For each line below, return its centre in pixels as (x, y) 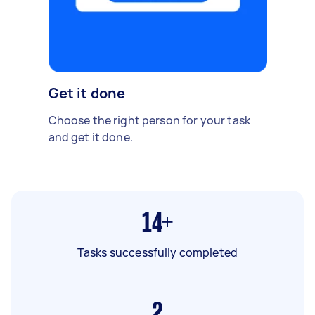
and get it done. (90, 137)
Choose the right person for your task (149, 120)
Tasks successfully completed (157, 252)
